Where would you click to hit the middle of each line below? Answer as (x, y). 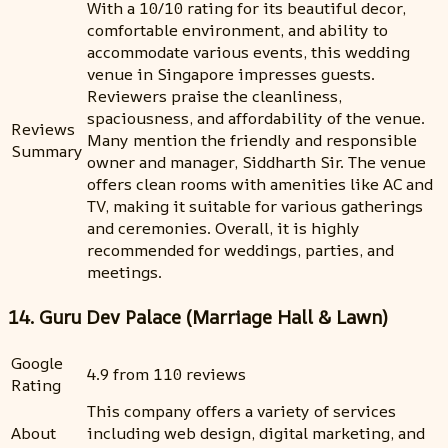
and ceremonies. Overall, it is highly (223, 227)
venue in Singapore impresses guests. (231, 73)
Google (37, 362)
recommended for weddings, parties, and (240, 249)
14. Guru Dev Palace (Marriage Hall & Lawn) (197, 317)
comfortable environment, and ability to (237, 29)
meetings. (124, 271)
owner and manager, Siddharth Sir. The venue (256, 161)
